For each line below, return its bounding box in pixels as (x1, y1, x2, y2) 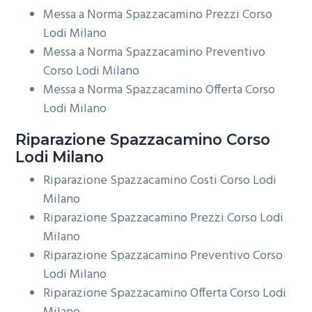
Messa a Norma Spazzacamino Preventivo (43, 42, 266, 63)
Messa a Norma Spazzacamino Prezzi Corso (43, 5, 273, 26)
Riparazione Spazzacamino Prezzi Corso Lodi (43, 208, 284, 229)
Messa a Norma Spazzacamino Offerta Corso (43, 80, 276, 101)
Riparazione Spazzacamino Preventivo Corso (43, 246, 283, 267)
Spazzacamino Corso (106, 130, 271, 149)
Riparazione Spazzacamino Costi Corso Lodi (43, 171, 277, 192)
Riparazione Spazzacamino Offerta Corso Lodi (43, 283, 287, 304)
